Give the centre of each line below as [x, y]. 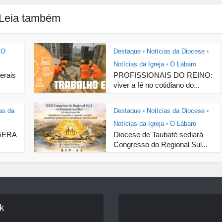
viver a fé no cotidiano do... [157, 85]
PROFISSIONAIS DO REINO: [163, 75]
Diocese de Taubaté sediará [158, 135]
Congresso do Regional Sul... [161, 145]
